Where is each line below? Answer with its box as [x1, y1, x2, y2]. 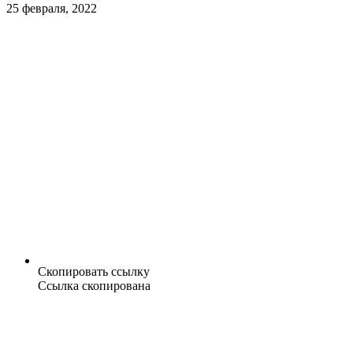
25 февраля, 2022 [6, 2, 97, 16]
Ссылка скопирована [38, 279, 150, 293]
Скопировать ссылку [38, 265, 150, 279]
